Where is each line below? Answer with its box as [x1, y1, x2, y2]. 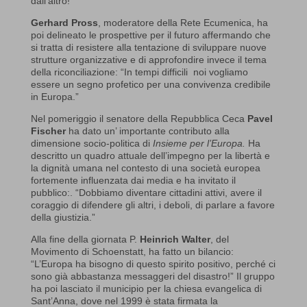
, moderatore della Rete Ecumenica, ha [97, 16, 268, 28]
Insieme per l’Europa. [152, 137, 245, 149]
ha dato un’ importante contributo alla [65, 125, 230, 136]
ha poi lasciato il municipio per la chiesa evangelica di [30, 282, 262, 294]
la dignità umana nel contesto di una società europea [30, 162, 260, 173]
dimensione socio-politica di [30, 137, 153, 149]
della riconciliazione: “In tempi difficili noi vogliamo [30, 66, 248, 77]
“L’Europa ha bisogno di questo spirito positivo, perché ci [30, 258, 275, 269]
